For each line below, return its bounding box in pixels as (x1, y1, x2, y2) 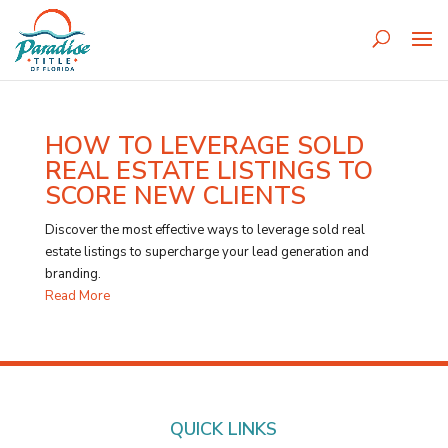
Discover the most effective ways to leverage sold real (44, 221, 365, 239)
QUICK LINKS (170, 417, 278, 441)
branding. (44, 265, 101, 283)
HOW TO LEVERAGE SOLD (44, 129, 364, 163)
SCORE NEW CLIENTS (44, 179, 306, 213)
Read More (44, 287, 110, 305)
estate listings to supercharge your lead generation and (44, 243, 369, 261)
